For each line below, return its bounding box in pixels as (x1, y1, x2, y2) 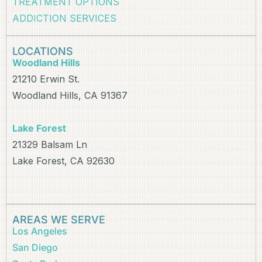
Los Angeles (12, 225, 67, 237)
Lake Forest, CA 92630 (12, 155, 115, 167)
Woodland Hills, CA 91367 (12, 89, 127, 102)
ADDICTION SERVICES (12, 12, 116, 25)
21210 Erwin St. (12, 73, 80, 85)
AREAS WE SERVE (12, 213, 105, 226)
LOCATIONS (12, 45, 73, 58)
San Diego (12, 242, 58, 254)
